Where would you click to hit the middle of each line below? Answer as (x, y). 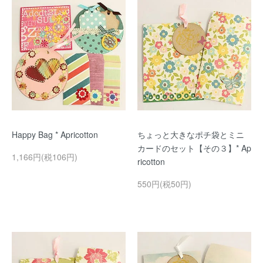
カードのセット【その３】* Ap (194, 148)
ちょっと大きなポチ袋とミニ (191, 134)
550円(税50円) (164, 184)
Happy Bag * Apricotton (55, 134)
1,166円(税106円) (45, 157)
